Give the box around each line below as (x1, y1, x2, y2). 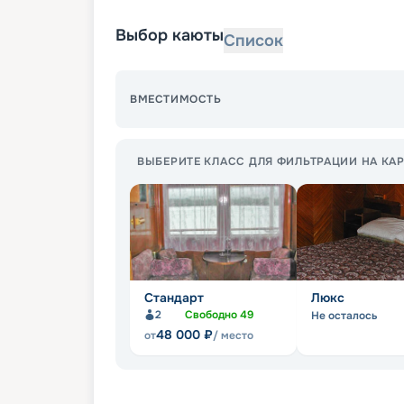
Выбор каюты (115, 25, 224, 45)
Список (224, 31, 283, 50)
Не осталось (311, 308, 377, 323)
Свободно (185, 308, 240, 322)
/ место (213, 328, 253, 343)
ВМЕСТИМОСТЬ (130, 92, 222, 106)
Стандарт (144, 289, 204, 306)
